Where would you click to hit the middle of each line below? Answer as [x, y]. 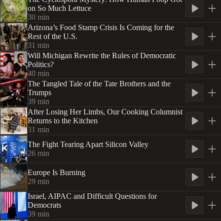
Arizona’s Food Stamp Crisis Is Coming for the [101, 27]
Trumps [39, 92]
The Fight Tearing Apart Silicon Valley [88, 144]
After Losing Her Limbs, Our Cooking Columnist [105, 112]
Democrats [44, 205]
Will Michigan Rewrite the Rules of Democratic [102, 55]
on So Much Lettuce [59, 8]
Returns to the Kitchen [63, 121]
